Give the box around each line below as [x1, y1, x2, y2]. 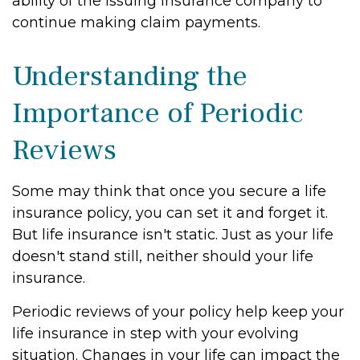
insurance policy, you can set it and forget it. [12, 204, 328, 222]
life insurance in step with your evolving [12, 325, 299, 342]
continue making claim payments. [12, 14, 260, 31]
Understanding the [12, 58, 247, 95]
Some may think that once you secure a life [12, 182, 326, 200]
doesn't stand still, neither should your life [12, 247, 313, 265]
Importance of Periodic [12, 95, 304, 132]
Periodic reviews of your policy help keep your [12, 303, 344, 321]
